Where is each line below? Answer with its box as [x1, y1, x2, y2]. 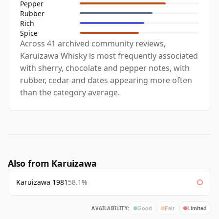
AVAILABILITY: [91, 205, 129, 212]
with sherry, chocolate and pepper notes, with [20, 63, 190, 74]
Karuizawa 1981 [16, 177, 68, 187]
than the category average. [20, 87, 120, 98]
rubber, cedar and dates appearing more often [20, 75, 192, 86]
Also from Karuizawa [8, 157, 97, 170]
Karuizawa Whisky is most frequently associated [20, 50, 198, 62]
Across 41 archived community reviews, [20, 38, 166, 49]
